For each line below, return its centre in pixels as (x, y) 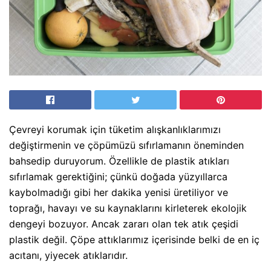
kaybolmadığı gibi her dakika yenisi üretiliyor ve (119, 192)
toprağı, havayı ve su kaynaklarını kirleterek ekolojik (128, 208)
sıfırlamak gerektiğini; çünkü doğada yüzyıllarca (118, 176)
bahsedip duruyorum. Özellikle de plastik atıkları (119, 161)
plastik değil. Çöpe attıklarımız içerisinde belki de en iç (134, 239)
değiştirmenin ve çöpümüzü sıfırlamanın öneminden (126, 145)
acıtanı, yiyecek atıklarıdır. (68, 255)
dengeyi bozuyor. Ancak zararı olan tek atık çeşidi (124, 224)
